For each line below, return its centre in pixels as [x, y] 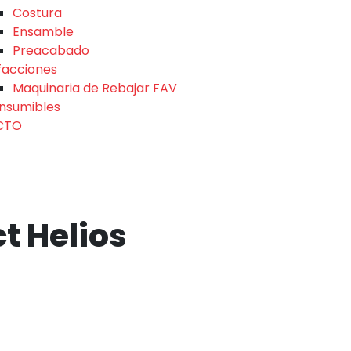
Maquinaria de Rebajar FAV [95, 89]
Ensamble [43, 32]
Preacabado [51, 51]
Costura [37, 13]
